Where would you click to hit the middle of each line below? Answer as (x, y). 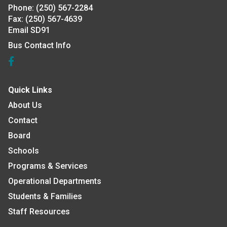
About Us (25, 105)
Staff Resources (39, 212)
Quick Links (30, 90)
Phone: (21, 8)
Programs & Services (48, 166)
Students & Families (45, 197)
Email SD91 (29, 30)
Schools (24, 151)
